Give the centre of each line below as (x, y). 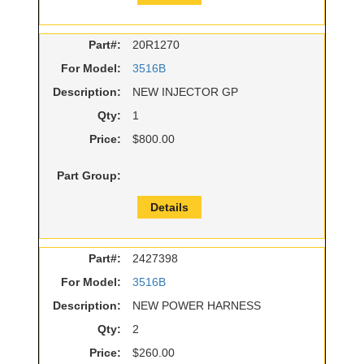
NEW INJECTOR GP (185, 92)
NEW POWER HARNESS (197, 306)
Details (169, 208)
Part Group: (89, 176)
